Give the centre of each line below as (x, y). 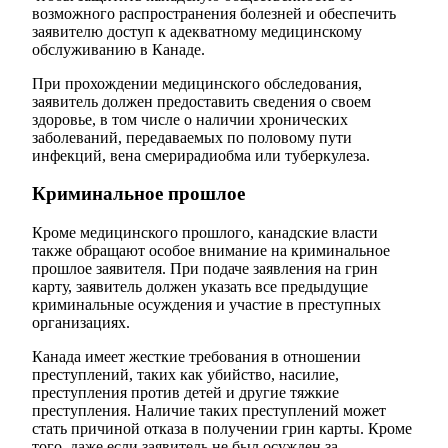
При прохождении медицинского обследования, (197, 83)
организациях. (81, 323)
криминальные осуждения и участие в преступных (206, 305)
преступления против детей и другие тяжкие (185, 393)
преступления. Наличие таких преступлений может (209, 411)
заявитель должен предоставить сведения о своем (201, 101)
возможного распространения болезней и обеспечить (214, 13)
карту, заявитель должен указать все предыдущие (200, 287)
